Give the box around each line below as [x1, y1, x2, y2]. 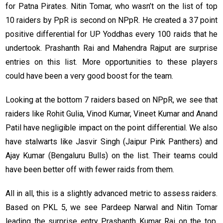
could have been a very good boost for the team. [5, 71, 173, 81]
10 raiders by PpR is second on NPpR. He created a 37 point [5, 15, 218, 25]
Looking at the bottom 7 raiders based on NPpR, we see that [5, 95, 218, 105]
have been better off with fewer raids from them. [5, 165, 174, 175]
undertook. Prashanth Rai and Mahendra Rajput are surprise [5, 43, 218, 53]
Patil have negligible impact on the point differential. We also [5, 123, 218, 133]
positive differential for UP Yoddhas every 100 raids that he [5, 29, 218, 39]
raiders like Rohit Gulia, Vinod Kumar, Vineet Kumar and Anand [5, 109, 218, 119]
